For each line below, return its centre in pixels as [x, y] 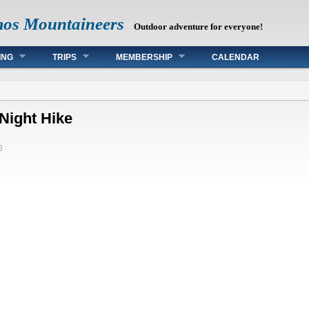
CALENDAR [236, 57]
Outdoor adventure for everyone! [199, 27]
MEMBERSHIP [144, 57]
